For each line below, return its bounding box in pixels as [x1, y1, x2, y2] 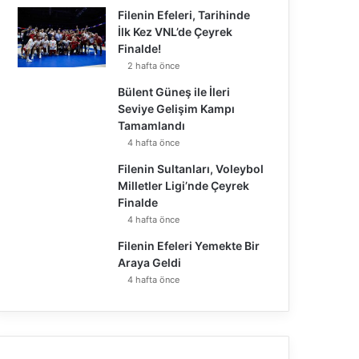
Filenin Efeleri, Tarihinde [118, 8, 251, 22]
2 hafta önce [127, 60, 180, 72]
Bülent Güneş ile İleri [118, 85, 231, 99]
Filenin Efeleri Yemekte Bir [118, 239, 260, 253]
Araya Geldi [118, 256, 182, 270]
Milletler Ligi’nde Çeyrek [118, 179, 250, 193]
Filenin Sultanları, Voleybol [118, 162, 264, 176]
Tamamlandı [118, 119, 186, 133]
